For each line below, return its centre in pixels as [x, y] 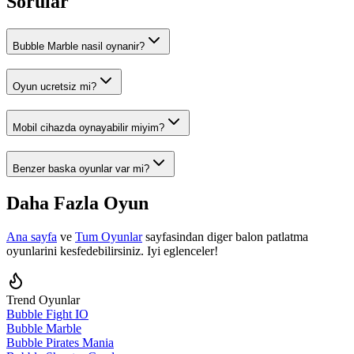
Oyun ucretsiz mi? [55, 87]
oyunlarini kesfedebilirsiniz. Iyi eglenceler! [112, 250]
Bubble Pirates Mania [60, 342]
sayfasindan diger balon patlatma [225, 236]
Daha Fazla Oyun [77, 203]
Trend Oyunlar [43, 299]
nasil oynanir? [111, 46]
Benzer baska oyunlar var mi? [81, 168]
